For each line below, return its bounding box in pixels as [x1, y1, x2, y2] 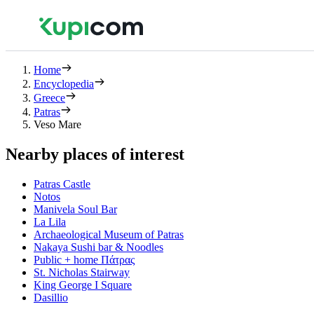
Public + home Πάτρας [34, 253, 135, 266]
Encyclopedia [34, 78, 94, 90]
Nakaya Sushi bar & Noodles [34, 240, 163, 253]
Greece [34, 92, 65, 104]
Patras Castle [34, 177, 90, 190]
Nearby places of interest [6, 144, 184, 163]
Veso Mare [34, 118, 81, 130]
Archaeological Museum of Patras [34, 228, 184, 240]
